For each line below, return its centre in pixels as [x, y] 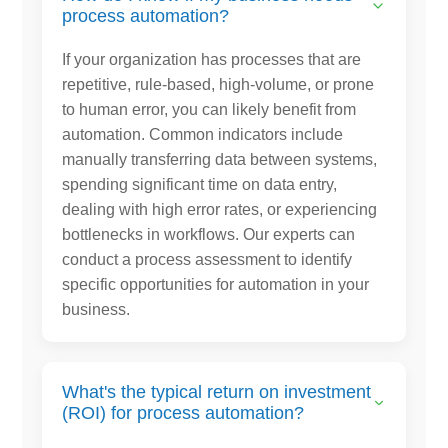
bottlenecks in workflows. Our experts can [209, 234]
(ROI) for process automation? [183, 412]
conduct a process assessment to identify [207, 259]
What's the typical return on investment [217, 391]
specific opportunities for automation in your [216, 284]
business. [96, 309]
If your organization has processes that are [212, 59]
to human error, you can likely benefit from [209, 109]
